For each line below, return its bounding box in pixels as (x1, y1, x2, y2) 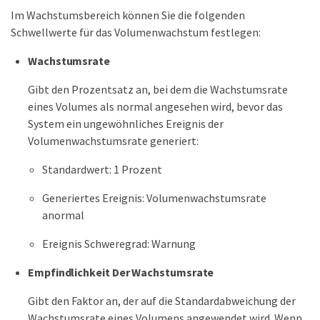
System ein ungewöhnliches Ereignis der (28, 116, 224, 131)
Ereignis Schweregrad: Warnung (42, 236, 196, 251)
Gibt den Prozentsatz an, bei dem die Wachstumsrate (28, 82, 288, 97)
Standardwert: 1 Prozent (42, 162, 162, 177)
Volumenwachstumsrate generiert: (28, 134, 199, 149)
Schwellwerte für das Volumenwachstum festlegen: (11, 25, 261, 40)
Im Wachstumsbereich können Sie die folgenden (11, 8, 245, 23)
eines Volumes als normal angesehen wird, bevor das (28, 99, 283, 114)
